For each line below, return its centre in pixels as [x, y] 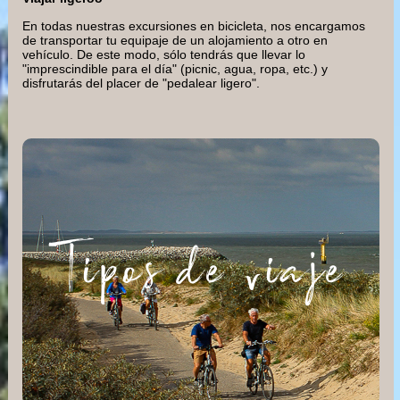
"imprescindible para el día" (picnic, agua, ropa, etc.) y [175, 68]
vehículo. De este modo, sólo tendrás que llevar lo [164, 54]
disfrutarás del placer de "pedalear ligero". [141, 83]
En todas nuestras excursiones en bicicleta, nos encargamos [194, 25]
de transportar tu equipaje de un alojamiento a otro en [175, 40]
